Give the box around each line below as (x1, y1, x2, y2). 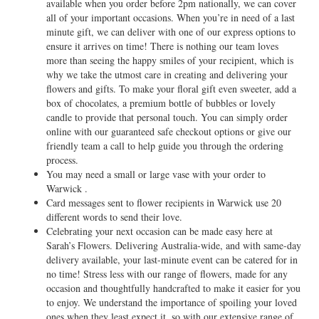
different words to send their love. (46, 210, 182, 224)
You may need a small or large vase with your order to (46, 167, 266, 181)
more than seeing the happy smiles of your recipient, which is (46, 53, 293, 67)
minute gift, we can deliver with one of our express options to (46, 25, 296, 38)
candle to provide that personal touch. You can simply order (46, 110, 288, 124)
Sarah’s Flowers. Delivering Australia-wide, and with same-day (46, 239, 301, 252)
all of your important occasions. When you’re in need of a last (46, 11, 295, 24)
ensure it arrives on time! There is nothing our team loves (46, 39, 278, 53)
